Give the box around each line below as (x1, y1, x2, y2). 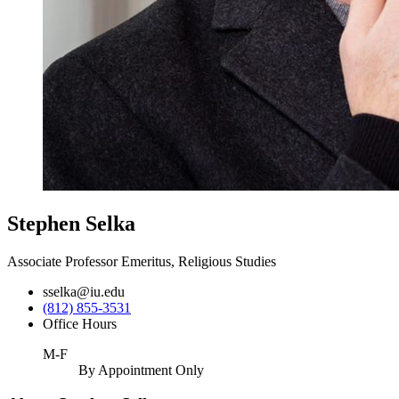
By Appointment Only (78, 362, 204, 378)
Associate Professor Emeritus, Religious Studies (7, 253, 276, 269)
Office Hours (43, 315, 117, 331)
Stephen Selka (7, 211, 135, 235)
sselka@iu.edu (43, 283, 125, 299)
